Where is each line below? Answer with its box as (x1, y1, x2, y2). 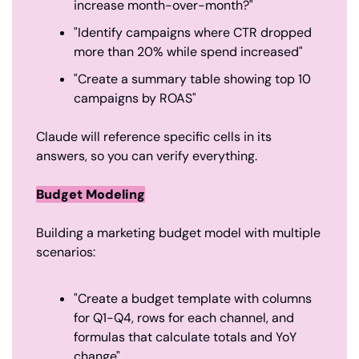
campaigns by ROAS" (74, 89, 196, 107)
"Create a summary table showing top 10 (74, 70, 311, 87)
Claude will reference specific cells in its (36, 127, 272, 145)
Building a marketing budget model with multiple (36, 224, 321, 241)
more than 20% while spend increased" (74, 42, 303, 60)
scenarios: (36, 243, 95, 260)
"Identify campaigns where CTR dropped (74, 23, 312, 41)
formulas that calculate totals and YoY (74, 328, 296, 345)
